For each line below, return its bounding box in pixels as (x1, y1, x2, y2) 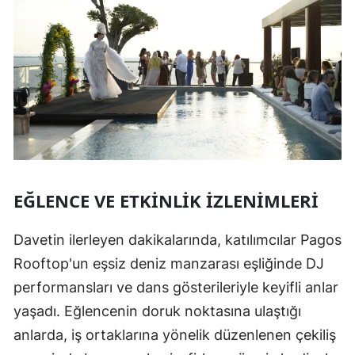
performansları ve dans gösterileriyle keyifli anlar (13, 278, 338, 296)
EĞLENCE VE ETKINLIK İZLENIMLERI (13, 188, 319, 212)
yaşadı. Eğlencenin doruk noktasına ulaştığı (13, 302, 301, 319)
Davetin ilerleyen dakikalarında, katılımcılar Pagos (13, 231, 342, 248)
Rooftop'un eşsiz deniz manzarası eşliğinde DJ (13, 254, 324, 272)
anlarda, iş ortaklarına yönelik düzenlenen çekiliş (13, 326, 336, 343)
